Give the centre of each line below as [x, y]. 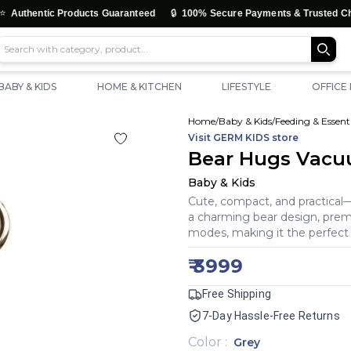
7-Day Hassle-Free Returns [271, 316]
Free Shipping [237, 294]
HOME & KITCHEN [139, 87]
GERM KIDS [241, 138]
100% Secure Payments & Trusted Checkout [241, 13]
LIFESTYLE [246, 87]
